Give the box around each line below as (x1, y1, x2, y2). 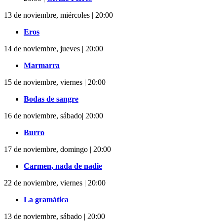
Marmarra (24, 61, 60, 70)
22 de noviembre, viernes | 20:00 (4, 178, 106, 187)
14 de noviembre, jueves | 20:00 (4, 44, 103, 53)
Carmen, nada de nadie (24, 161, 102, 170)
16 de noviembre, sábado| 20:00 (4, 111, 103, 120)
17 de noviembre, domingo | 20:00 (4, 145, 111, 153)
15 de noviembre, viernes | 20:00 (4, 77, 106, 86)
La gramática (24, 195, 69, 204)
